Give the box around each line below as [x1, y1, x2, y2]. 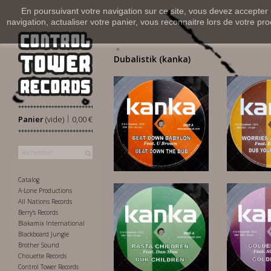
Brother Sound [18, 241, 59, 250]
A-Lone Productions [18, 186, 72, 195]
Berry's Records [18, 208, 58, 217]
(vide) [45, 114, 64, 125]
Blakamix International [18, 219, 85, 228]
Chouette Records [18, 252, 67, 261]
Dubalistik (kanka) [114, 53, 194, 65]
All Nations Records [18, 197, 72, 206]
